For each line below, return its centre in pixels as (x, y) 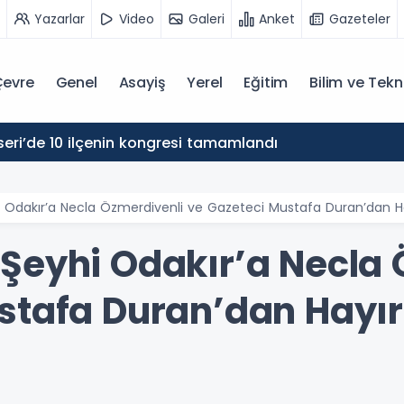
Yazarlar (60, 18)
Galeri (207, 18)
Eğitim (266, 83)
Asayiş (142, 83)
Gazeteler (360, 18)
